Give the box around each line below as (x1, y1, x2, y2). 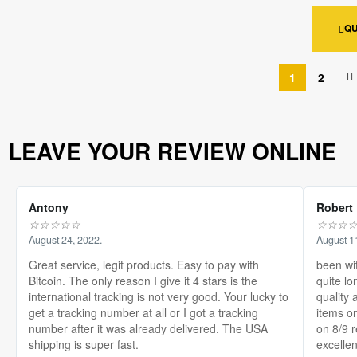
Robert (316, 199, 353, 216)
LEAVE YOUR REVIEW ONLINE (8, 135, 336, 168)
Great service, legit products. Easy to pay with (29, 257, 259, 273)
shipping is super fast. (29, 336, 139, 353)
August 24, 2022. (29, 233, 102, 248)
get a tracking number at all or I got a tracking (29, 304, 258, 321)
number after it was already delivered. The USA (29, 320, 268, 337)
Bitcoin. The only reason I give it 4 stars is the (29, 273, 257, 289)
